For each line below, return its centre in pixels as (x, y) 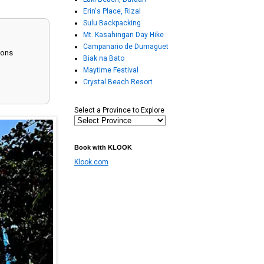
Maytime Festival (111, 70)
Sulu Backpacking (112, 23)
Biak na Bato (104, 59)
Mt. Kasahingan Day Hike (123, 35)
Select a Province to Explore (119, 110)
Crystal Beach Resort (118, 82)
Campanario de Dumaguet (126, 47)
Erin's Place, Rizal (112, 11)
